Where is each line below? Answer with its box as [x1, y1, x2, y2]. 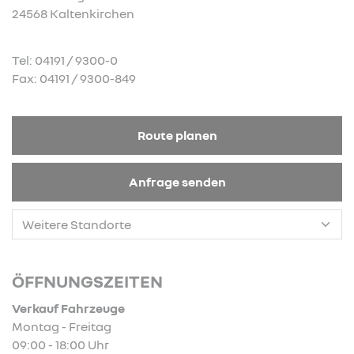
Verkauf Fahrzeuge [12, 300, 125, 316]
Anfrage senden [128, 174, 226, 190]
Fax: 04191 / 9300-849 [12, 70, 136, 86]
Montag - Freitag [12, 318, 111, 334]
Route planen [137, 127, 217, 143]
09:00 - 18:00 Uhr [12, 337, 109, 352]
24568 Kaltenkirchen [12, 6, 134, 21]
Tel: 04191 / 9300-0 [12, 52, 118, 68]
